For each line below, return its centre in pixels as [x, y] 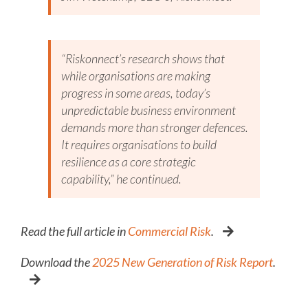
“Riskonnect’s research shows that [143, 58]
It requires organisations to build [139, 144]
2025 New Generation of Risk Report [183, 262]
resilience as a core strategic [129, 161]
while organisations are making [136, 75]
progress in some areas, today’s [136, 92]
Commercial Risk [169, 231]
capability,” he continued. [121, 178]
